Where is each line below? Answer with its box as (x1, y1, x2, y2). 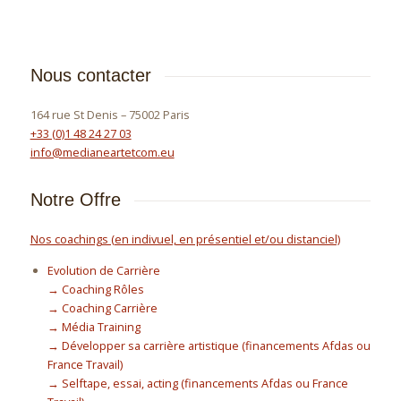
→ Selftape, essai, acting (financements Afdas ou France (47, 375, 349, 392)
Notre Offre (30, 190, 121, 210)
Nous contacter (30, 65, 151, 86)
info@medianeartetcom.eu (30, 144, 175, 161)
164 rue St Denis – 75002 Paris (30, 107, 190, 124)
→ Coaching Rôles (47, 281, 145, 298)
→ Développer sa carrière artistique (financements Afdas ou (47, 337, 371, 354)
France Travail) (47, 356, 124, 373)
